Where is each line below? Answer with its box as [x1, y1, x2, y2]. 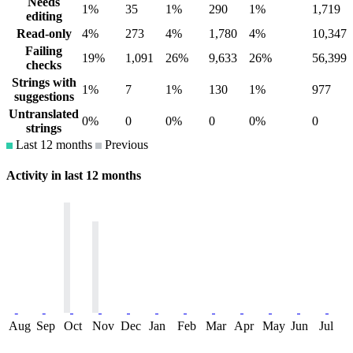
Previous [102, 138, 148, 152]
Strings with [11, 76, 76, 90]
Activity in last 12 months [6, 169, 141, 183]
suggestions [13, 90, 74, 104]
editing [25, 9, 62, 24]
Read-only [16, 27, 72, 41]
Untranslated [9, 107, 79, 121]
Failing [25, 44, 62, 58]
